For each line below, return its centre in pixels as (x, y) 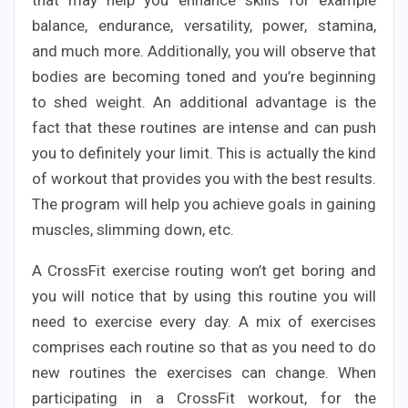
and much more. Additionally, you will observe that (204, 51)
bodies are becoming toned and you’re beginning (204, 76)
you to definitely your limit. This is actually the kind (204, 153)
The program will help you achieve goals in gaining (204, 204)
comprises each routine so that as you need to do (204, 347)
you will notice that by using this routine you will (204, 296)
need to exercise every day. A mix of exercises (204, 321)
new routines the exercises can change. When (204, 372)
